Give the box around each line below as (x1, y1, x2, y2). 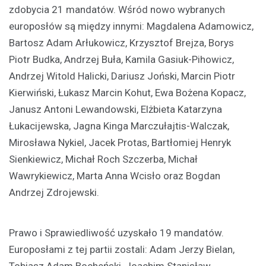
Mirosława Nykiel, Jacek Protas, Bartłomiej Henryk (9, 136, 231, 148)
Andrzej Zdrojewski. (9, 186, 99, 198)
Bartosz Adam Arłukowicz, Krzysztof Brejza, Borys (9, 36, 234, 49)
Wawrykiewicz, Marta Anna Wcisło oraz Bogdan (9, 169, 220, 182)
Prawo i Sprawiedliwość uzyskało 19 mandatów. (9, 226, 224, 239)
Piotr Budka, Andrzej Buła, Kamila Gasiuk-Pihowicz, (9, 53, 234, 65)
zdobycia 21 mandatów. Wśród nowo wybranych (9, 3, 225, 15)
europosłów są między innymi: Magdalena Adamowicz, (9, 20, 254, 32)
